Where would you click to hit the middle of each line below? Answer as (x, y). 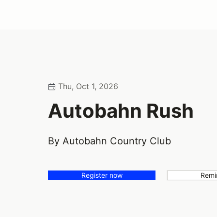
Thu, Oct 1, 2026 (87, 86)
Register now (102, 175)
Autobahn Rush (121, 111)
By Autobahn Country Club (110, 141)
